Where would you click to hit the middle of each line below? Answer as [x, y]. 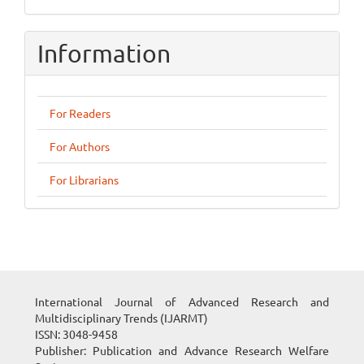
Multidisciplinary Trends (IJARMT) [121, 318]
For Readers [80, 113]
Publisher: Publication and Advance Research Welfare [182, 351]
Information [104, 54]
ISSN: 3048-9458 [76, 334]
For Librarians [84, 180]
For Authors [80, 147]
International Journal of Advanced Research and [182, 302]
